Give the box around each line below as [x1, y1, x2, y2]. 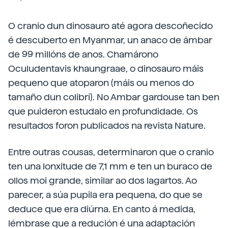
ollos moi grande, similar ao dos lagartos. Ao [8, 175, 197, 186]
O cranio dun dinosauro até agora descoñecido [8, 20, 213, 31]
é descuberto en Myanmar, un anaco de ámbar [8, 34, 212, 45]
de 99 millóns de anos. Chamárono [8, 48, 158, 60]
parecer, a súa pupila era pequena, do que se [8, 189, 203, 200]
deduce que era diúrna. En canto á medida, [8, 203, 195, 214]
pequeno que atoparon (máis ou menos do [8, 77, 194, 88]
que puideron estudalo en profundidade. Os [8, 105, 198, 117]
